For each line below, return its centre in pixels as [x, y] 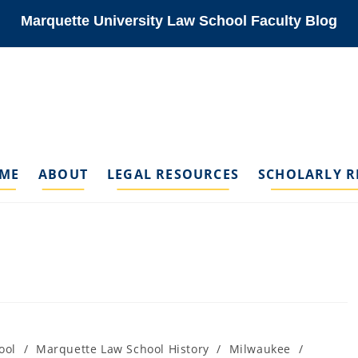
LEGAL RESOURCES [173, 174]
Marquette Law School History [122, 349]
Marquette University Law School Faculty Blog [179, 21]
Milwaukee [260, 349]
